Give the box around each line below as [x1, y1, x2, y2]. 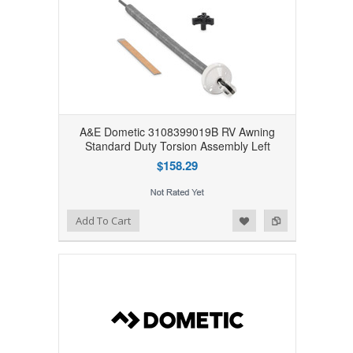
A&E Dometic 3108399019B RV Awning [80, 123, 275, 139]
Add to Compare [44, 211, 115, 225]
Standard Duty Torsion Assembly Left [84, 137, 270, 154]
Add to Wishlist [16, 211, 80, 225]
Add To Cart [75, 213, 131, 228]
